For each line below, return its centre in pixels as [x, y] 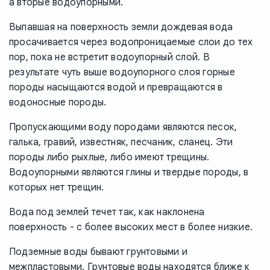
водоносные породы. [58, 102]
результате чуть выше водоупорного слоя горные [122, 72]
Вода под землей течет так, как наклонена [107, 212]
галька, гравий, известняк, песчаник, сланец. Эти [121, 142]
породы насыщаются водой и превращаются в [116, 87]
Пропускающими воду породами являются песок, [123, 127]
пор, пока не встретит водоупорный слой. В [109, 57]
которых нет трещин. [57, 187]
